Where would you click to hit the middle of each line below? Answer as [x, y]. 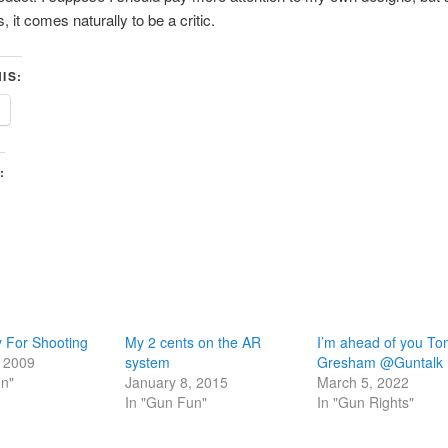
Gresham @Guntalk [380, 361]
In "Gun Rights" [366, 401]
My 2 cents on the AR [192, 341]
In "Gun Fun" [165, 401]
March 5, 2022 [363, 381]
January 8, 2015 [176, 381]
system [147, 361]
